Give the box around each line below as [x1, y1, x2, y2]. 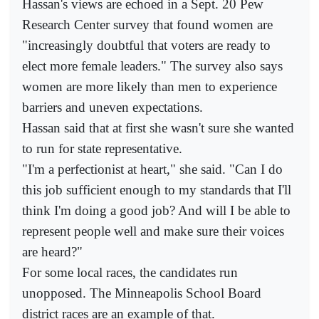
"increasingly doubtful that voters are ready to [22, 37, 271, 53]
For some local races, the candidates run [22, 264, 238, 280]
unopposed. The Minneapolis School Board [22, 285, 261, 300]
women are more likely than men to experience [22, 78, 277, 94]
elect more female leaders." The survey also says [22, 58, 283, 73]
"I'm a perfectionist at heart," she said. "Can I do [22, 161, 283, 177]
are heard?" [22, 244, 83, 259]
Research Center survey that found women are [22, 16, 273, 32]
